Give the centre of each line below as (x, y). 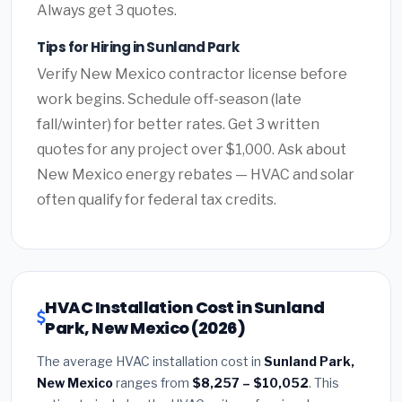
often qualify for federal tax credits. (157, 199)
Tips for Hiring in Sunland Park (138, 47)
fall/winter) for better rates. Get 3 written (178, 124)
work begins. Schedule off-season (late (169, 99)
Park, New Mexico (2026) (145, 328)
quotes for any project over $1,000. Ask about (192, 149)
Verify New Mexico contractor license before (192, 74)
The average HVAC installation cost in (150, 361)
